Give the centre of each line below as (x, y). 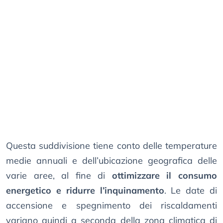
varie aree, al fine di (59, 176)
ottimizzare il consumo (165, 176)
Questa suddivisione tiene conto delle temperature (111, 146)
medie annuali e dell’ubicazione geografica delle (111, 161)
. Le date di (190, 191)
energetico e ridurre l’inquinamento (85, 191)
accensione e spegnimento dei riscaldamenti (111, 206)
